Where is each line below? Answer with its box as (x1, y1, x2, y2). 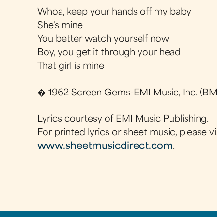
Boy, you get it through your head (37, 49, 181, 58)
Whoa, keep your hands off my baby (37, 8, 192, 17)
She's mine (37, 22, 83, 31)
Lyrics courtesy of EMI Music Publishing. (37, 115, 209, 124)
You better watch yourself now (37, 35, 170, 44)
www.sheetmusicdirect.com (37, 142, 173, 151)
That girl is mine (37, 62, 105, 71)
